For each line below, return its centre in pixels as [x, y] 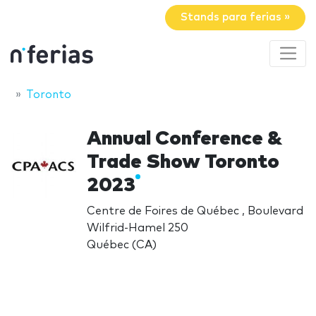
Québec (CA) [122, 244]
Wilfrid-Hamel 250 [138, 227]
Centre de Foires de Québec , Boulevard [195, 211]
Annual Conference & [185, 139]
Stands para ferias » [235, 18]
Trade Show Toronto [183, 162]
